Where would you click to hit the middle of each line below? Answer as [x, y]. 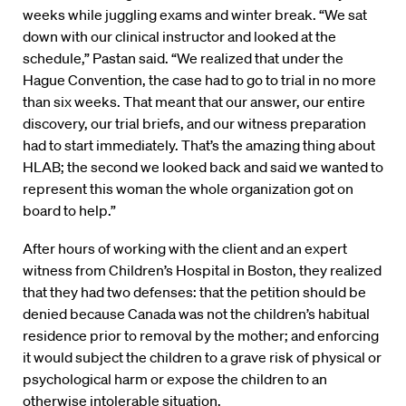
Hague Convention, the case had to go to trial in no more [199, 80]
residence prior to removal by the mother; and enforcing [201, 336]
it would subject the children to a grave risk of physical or [202, 358]
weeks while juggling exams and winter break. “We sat [195, 15]
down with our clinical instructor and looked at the [179, 37]
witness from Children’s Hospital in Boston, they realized [202, 271]
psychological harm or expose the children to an [175, 379]
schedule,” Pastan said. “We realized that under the [183, 58]
